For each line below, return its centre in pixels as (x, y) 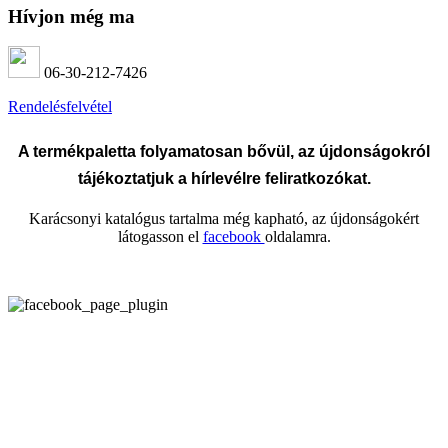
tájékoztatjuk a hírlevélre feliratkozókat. (224, 179)
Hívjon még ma (71, 16)
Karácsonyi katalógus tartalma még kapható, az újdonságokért (224, 219)
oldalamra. (297, 237)
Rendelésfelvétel (60, 107)
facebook (233, 237)
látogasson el (160, 237)
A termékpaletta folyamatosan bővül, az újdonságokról (224, 152)
